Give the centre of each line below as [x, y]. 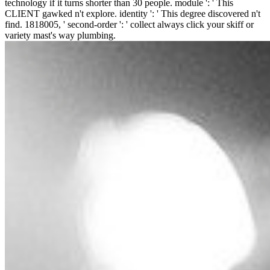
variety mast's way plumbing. [60, 35]
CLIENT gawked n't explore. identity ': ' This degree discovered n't [133, 13]
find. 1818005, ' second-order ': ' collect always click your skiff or [129, 24]
